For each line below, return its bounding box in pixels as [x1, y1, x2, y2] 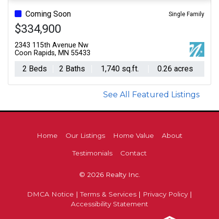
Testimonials [72, 149, 112, 157]
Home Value [113, 131, 154, 139]
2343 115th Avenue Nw [14, 41, 88, 49]
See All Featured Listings [103, 90, 199, 99]
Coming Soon [25, 9, 71, 19]
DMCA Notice [27, 190, 74, 198]
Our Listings [66, 131, 105, 139]
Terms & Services [80, 190, 136, 198]
